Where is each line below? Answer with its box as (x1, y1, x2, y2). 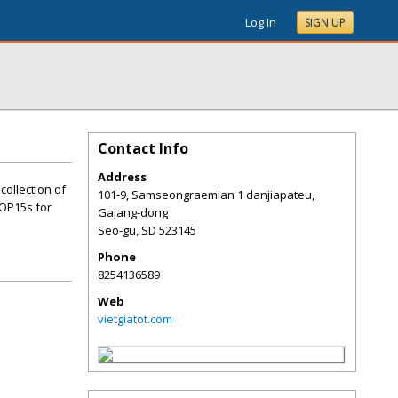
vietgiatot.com (98, 311, 172, 327)
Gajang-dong (98, 204, 168, 220)
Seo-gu (98, 222, 136, 238)
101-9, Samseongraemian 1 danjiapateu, (98, 187, 314, 203)
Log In (245, 14, 276, 30)
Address (98, 169, 147, 185)
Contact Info (98, 139, 188, 158)
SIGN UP (305, 15, 346, 30)
